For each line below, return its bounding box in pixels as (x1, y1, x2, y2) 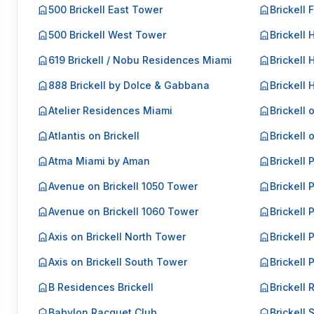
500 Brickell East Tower (48, 4, 163, 15)
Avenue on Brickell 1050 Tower (48, 180, 198, 192)
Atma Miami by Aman (48, 155, 150, 167)
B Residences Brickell (48, 281, 153, 293)
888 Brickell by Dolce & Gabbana (48, 79, 210, 91)
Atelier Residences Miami (48, 104, 172, 116)
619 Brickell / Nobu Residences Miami (48, 54, 232, 66)
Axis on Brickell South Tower (48, 256, 187, 268)
